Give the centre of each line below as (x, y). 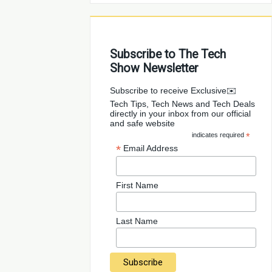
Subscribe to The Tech (168, 54)
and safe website (143, 123)
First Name (138, 185)
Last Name (137, 221)
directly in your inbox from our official (181, 114)
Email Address (151, 148)
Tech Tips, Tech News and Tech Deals (183, 104)
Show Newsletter (155, 68)
